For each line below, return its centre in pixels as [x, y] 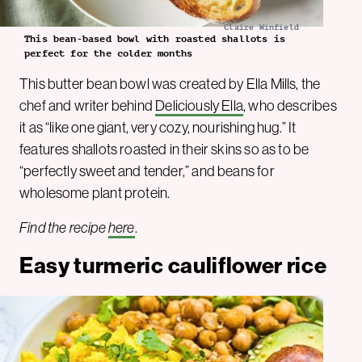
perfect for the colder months [109, 53]
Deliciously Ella [200, 105]
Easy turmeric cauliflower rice [173, 265]
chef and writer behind [88, 105]
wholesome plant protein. [95, 193]
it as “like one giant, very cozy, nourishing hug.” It [158, 127]
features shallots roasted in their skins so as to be [164, 149]
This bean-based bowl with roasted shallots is [155, 38]
